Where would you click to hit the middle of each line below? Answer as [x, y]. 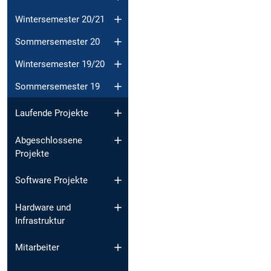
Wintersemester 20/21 [60, 19]
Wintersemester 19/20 [60, 64]
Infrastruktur [40, 220]
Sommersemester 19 [57, 86]
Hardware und [43, 207]
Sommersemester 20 [57, 41]
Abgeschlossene [49, 140]
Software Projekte [51, 181]
